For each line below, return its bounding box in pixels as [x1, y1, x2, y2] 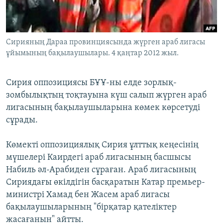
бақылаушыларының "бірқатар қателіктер [6, 203, 177, 213]
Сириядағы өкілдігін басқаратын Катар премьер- [6, 178, 205, 188]
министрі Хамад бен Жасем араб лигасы [6, 190, 170, 200]
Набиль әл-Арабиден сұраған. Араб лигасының [6, 165, 196, 175]
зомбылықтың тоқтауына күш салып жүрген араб [6, 91, 207, 101]
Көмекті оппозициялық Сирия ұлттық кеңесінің [6, 140, 199, 150]
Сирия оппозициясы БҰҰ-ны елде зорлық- [6, 78, 177, 88]
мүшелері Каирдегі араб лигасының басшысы [6, 153, 191, 163]
